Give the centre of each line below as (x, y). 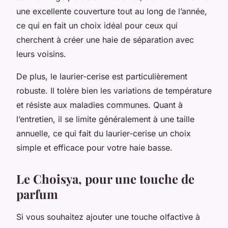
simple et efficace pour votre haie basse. (94, 147)
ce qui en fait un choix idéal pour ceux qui (97, 25)
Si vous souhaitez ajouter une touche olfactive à (108, 217)
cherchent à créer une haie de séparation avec (105, 39)
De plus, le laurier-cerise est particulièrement (102, 76)
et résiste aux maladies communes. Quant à (99, 105)
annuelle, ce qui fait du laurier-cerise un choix (104, 133)
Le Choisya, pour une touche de (105, 178)
